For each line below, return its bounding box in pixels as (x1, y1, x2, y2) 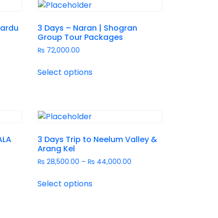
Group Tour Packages (37, 31, 124, 43)
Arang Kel (37, 143, 75, 155)
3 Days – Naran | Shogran (37, 22, 138, 34)
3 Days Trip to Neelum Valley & (37, 134, 158, 145)
